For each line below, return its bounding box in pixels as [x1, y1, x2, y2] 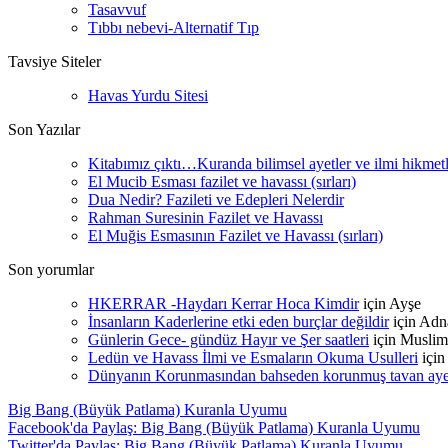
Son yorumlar [8, 261, 94, 278]
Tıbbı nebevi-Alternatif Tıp [88, 19, 259, 36]
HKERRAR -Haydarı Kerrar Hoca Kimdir [88, 295, 359, 312]
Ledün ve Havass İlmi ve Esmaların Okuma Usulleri [88, 349, 418, 366]
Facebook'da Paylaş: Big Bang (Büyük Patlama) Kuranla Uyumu [8, 419, 420, 436]
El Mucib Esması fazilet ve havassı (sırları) [88, 173, 356, 190]
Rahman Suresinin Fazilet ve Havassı [88, 209, 323, 226]
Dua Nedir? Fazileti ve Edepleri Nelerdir [88, 191, 344, 208]
